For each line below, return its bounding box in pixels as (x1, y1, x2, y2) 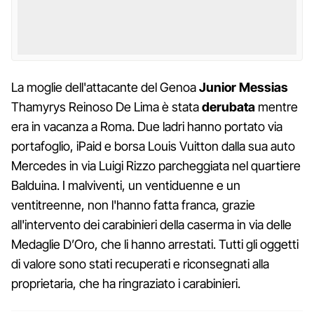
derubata (202, 99, 255, 114)
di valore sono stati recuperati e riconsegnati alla (11, 256, 269, 271)
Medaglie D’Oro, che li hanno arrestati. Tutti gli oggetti (11, 236, 299, 252)
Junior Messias (199, 79, 288, 95)
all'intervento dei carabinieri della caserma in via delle (11, 217, 292, 232)
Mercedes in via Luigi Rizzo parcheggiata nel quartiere (11, 158, 301, 173)
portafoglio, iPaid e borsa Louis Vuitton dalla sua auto (11, 138, 295, 153)
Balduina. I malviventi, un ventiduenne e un (11, 177, 240, 193)
